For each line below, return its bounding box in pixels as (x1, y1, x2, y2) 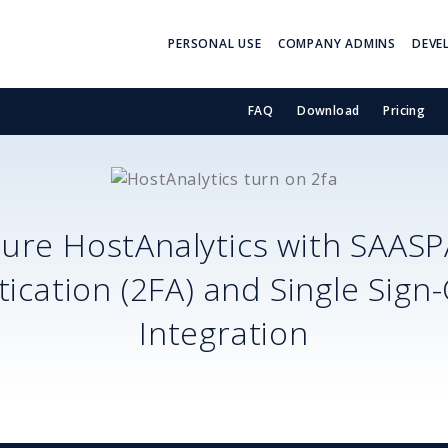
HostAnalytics (63, 222, 269, 266)
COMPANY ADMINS (277, 35, 396, 52)
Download (297, 102, 360, 120)
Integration (139, 310, 309, 354)
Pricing (383, 102, 426, 120)
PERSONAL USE (168, 35, 262, 52)
